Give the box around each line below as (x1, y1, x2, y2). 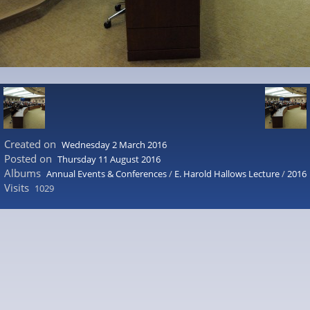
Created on (4, 137, 56, 151)
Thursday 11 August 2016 (57, 153, 161, 165)
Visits (4, 181, 29, 194)
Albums (4, 166, 41, 180)
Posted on (4, 152, 52, 165)
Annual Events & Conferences (46, 167, 167, 180)
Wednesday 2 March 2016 (61, 138, 167, 151)
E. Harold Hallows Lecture (174, 167, 280, 180)
